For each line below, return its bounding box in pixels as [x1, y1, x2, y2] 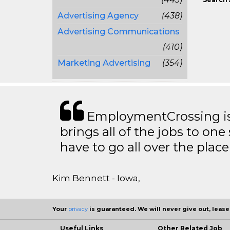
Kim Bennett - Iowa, [52, 173, 140, 183]
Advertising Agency [57, 11, 139, 21]
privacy [68, 205, 88, 213]
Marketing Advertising [57, 58, 150, 68]
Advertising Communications [57, 27, 180, 36]
